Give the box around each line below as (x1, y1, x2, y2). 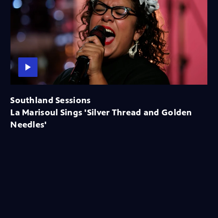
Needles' (10, 119, 47, 130)
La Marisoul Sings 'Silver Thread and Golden (10, 107, 192, 118)
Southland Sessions (10, 94, 91, 106)
